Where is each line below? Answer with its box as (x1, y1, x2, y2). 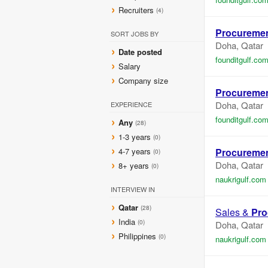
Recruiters (118, 4, 156, 16)
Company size (118, 75, 168, 86)
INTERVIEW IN (111, 184, 155, 194)
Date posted (118, 46, 162, 57)
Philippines (118, 230, 159, 242)
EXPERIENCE (111, 99, 152, 109)
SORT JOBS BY (111, 29, 159, 38)
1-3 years (118, 131, 151, 142)
